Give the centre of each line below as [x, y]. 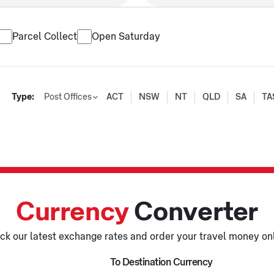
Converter [194, 212]
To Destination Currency [161, 262]
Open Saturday [126, 37]
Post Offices [68, 97]
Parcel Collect [45, 37]
